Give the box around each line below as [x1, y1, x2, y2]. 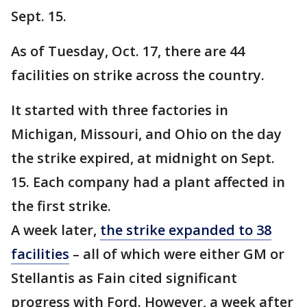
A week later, [11, 221, 100, 240]
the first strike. [11, 197, 114, 216]
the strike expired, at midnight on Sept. [11, 149, 275, 168]
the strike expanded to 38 [100, 221, 271, 240]
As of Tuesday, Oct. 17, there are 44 [11, 42, 245, 61]
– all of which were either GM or [69, 245, 284, 264]
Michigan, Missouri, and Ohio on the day [11, 125, 282, 144]
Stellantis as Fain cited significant [11, 269, 237, 288]
